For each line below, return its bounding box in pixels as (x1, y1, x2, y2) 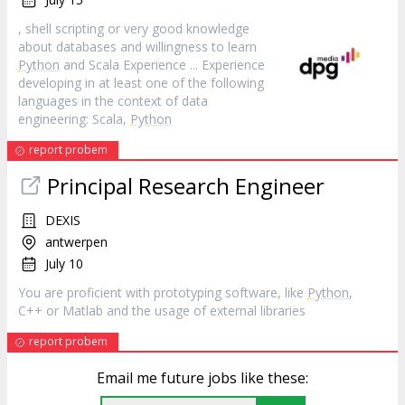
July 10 (45, 255, 83, 272)
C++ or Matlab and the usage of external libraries (18, 302, 306, 319)
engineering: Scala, (18, 110, 130, 127)
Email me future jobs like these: (97, 368, 308, 388)
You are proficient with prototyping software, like (18, 284, 307, 301)
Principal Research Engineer (47, 171, 325, 201)
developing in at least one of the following (18, 74, 264, 91)
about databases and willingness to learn (18, 38, 257, 55)
